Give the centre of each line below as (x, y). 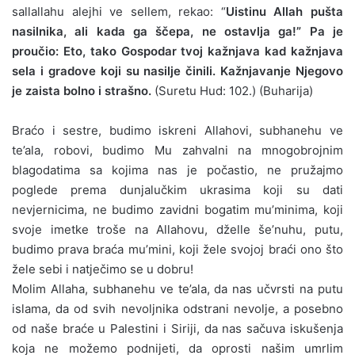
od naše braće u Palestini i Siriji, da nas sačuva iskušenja (177, 328)
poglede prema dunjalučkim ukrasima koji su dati (177, 189)
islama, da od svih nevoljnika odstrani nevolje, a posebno (177, 308)
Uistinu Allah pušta (284, 11)
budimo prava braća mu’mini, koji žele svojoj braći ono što (177, 249)
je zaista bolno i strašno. (82, 90)
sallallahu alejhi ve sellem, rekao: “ (119, 11)
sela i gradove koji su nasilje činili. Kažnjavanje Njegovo (177, 71)
